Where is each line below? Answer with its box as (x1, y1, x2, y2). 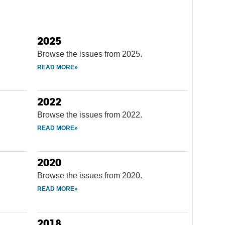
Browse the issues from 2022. (37, 110, 142, 119)
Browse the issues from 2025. (37, 49, 142, 58)
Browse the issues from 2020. (37, 171, 142, 180)
